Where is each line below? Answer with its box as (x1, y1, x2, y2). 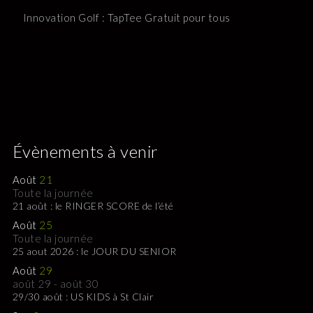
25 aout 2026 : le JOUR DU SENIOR (12, 245, 177, 257)
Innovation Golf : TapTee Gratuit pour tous (22, 11, 231, 24)
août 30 (59, 277, 99, 290)
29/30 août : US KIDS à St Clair (12, 291, 154, 303)
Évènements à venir (12, 141, 159, 161)
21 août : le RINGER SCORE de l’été (12, 200, 174, 212)
